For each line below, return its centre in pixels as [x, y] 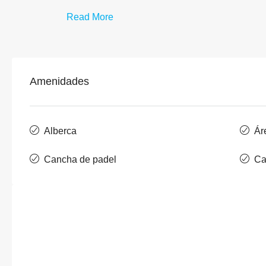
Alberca [60, 131]
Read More [90, 17]
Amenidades [59, 81]
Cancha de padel [80, 159]
